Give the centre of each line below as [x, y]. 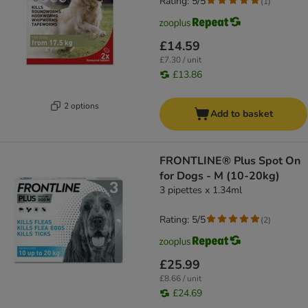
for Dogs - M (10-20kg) [220, 176]
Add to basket [242, 114]
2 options [81, 106]
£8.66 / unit [180, 279]
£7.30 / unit [180, 60]
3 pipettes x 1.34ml [201, 190]
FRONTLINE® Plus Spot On [230, 161]
